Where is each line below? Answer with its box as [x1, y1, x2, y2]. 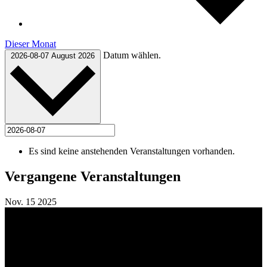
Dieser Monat [5, 38, 56, 49]
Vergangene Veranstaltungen [5, 169, 181, 185]
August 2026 [51, 51, 95, 60]
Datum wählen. [103, 49, 161, 60]
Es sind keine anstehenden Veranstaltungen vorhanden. [29, 146, 235, 157]
